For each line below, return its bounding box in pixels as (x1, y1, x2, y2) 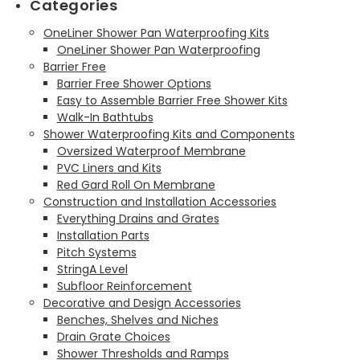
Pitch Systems (56, 243, 137, 260)
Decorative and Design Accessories (43, 294, 241, 311)
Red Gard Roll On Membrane (56, 176, 215, 193)
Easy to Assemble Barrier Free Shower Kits (56, 92, 288, 108)
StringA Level (56, 260, 128, 277)
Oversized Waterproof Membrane (56, 142, 246, 159)
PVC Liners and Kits (56, 159, 162, 176)
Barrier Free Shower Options (56, 75, 211, 92)
